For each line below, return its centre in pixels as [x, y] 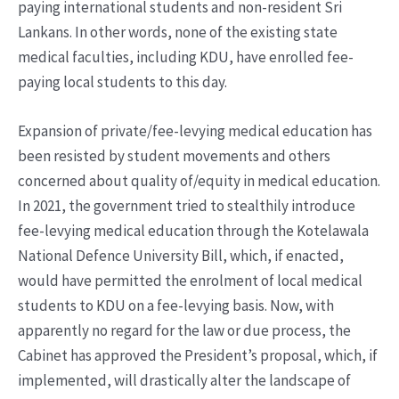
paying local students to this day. [122, 82]
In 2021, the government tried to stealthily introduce [187, 206]
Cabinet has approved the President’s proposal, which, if [198, 356]
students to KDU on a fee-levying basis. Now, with [176, 306]
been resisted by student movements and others [174, 156]
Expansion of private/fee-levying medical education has [195, 131]
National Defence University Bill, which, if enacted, [181, 256]
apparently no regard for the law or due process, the [184, 331]
